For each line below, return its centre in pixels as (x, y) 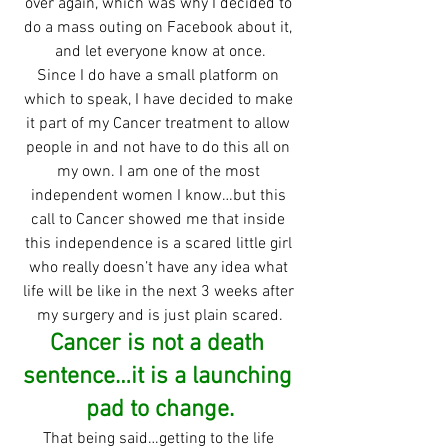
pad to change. (160, 409)
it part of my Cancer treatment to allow (160, 123)
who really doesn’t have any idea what (160, 267)
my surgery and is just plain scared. (160, 315)
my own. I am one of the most (160, 171)
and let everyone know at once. (160, 51)
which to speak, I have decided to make (160, 99)
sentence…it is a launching (160, 376)
